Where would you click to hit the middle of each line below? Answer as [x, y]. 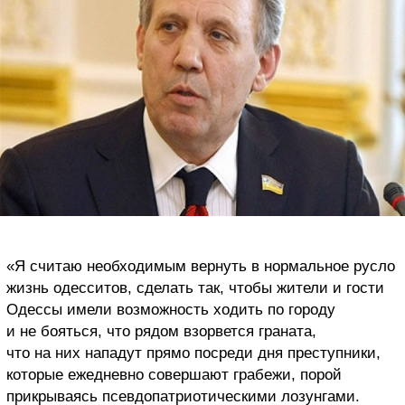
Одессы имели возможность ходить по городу [171, 309]
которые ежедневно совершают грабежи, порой [174, 374]
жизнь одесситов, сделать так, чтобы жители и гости [195, 287]
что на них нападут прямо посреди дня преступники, [193, 353]
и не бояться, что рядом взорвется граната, [161, 331]
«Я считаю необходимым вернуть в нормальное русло [201, 266]
